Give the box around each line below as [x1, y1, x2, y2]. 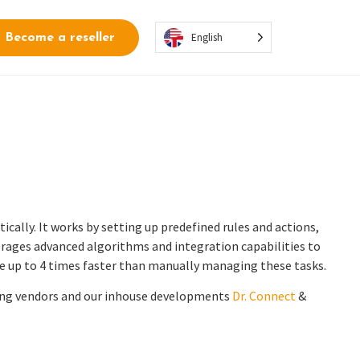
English [190, 30, 223, 44]
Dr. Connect [232, 288, 296, 305]
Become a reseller [4, 31, 115, 44]
